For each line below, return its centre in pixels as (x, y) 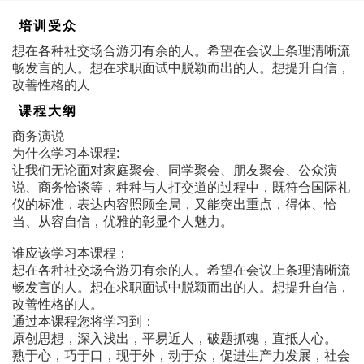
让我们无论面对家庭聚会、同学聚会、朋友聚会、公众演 (175, 170)
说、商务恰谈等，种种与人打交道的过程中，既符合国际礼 (181, 187)
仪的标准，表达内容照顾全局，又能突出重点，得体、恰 (175, 204)
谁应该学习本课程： (71, 253)
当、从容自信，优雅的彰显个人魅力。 (123, 221)
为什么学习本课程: (66, 153)
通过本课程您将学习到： (84, 321)
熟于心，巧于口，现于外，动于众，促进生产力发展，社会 (181, 355)
